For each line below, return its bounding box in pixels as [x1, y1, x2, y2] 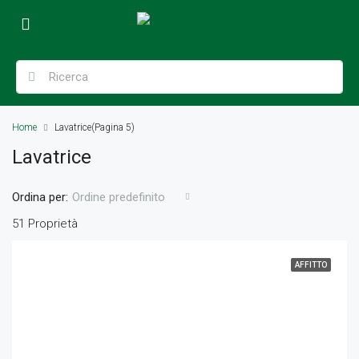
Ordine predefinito [72, 190, 165, 204]
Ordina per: [12, 189, 68, 204]
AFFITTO [295, 260, 327, 269]
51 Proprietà [12, 216, 78, 231]
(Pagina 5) [91, 122, 135, 133]
